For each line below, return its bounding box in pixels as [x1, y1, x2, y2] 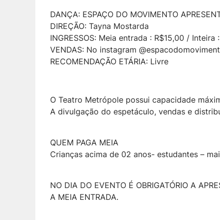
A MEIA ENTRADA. [50, 192, 118, 202]
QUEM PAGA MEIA [50, 137, 118, 148]
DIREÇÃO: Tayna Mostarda [50, 21, 149, 31]
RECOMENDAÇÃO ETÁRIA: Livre [50, 56, 168, 67]
